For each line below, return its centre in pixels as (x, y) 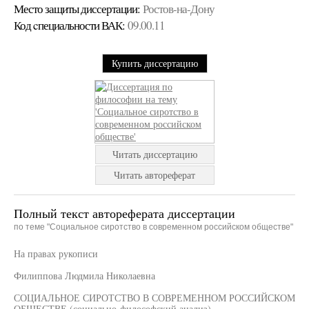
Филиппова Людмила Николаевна (84, 276)
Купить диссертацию (154, 63)
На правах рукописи (56, 253)
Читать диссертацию (154, 154)
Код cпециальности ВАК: (69, 25)
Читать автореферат (154, 175)
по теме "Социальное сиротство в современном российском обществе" (153, 227)
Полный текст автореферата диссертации (124, 213)
